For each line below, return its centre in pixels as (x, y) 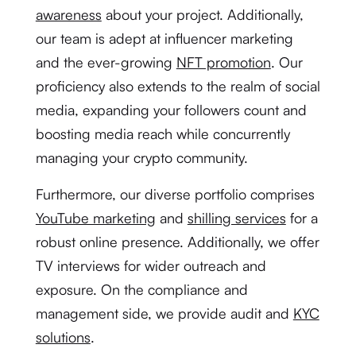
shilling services (236, 218)
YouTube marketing (95, 218)
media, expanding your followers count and (171, 110)
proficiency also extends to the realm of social (178, 86)
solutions (63, 337)
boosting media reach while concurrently (163, 133)
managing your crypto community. (141, 157)
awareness (68, 14)
